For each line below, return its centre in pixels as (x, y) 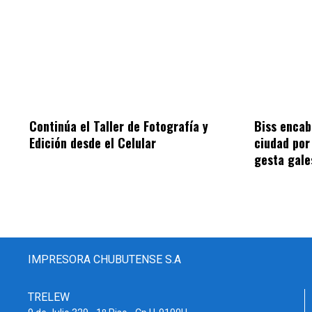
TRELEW (49, 297)
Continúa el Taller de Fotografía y (119, 126)
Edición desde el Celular (93, 143)
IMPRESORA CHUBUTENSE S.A (104, 260)
